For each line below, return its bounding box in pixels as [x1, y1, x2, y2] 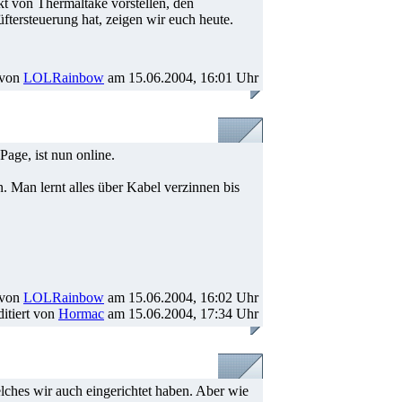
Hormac [58, 306, 104, 321]
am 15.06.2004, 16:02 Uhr [104, 290, 258, 305]
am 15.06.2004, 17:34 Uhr [104, 306, 258, 321]
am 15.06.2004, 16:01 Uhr [104, 70, 258, 85]
